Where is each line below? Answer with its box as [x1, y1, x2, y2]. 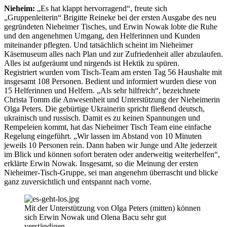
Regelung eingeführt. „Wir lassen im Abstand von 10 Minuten [4, 132, 202, 141]
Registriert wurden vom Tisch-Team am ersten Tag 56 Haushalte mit [4, 68, 222, 77]
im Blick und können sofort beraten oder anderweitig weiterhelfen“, [4, 150, 220, 159]
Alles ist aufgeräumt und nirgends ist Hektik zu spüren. [4, 59, 179, 68]
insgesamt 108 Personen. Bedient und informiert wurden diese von [4, 77, 216, 86]
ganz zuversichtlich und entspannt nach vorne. [4, 177, 152, 186]
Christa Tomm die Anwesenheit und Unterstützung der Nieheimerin [4, 95, 220, 104]
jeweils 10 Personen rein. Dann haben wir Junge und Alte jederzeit [4, 141, 217, 150]
